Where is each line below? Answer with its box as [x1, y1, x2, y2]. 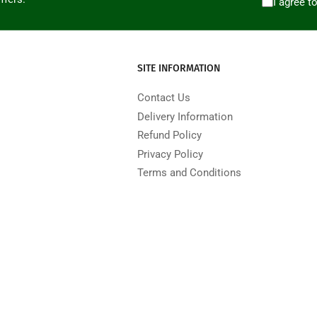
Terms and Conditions [137, 166, 241, 180]
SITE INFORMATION [137, 62, 220, 75]
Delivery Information [137, 110, 233, 123]
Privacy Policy [137, 147, 203, 161]
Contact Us [137, 91, 190, 105]
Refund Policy [137, 129, 202, 142]
